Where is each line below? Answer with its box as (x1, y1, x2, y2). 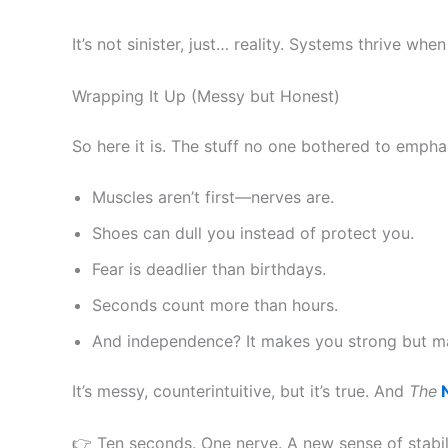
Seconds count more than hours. (92, 295, 338, 316)
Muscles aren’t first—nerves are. (92, 187, 334, 208)
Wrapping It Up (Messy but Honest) (72, 85, 340, 106)
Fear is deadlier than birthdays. (92, 259, 326, 280)
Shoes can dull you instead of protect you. (92, 223, 414, 244)
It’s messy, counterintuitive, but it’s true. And (72, 381, 409, 402)
